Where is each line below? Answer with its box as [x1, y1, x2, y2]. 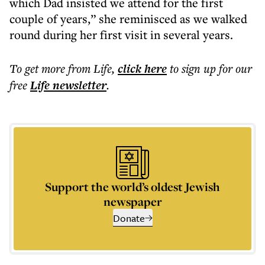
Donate [112, 211, 145, 225]
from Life [68, 60, 112, 76]
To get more [9, 60, 68, 76]
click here [118, 60, 167, 77]
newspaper [103, 193, 162, 209]
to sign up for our [170, 60, 252, 76]
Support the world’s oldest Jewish [45, 179, 220, 195]
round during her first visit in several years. [9, 27, 233, 43]
